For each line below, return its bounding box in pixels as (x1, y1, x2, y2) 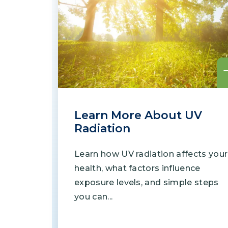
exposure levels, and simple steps (74, 178, 219, 187)
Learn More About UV (74, 108, 202, 122)
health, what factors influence (74, 163, 201, 173)
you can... (74, 192, 113, 202)
